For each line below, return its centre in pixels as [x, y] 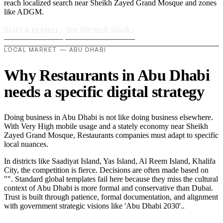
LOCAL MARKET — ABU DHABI [55, 50]
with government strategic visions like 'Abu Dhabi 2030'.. [94, 206]
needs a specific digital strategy [104, 91]
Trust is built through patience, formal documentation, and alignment [111, 197]
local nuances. [26, 144]
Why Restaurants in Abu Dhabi [107, 75]
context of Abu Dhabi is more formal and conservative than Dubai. [109, 188]
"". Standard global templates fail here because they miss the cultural [111, 179]
